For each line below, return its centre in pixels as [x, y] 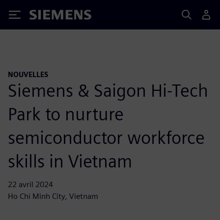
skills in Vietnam [70, 161]
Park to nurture [66, 114]
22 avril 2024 [30, 184]
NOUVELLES [28, 74]
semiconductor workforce [106, 137]
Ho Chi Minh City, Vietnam [53, 196]
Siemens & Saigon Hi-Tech [108, 90]
